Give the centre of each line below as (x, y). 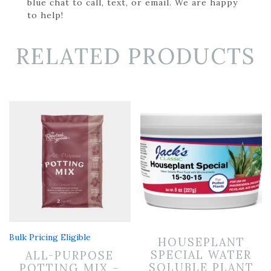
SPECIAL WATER (201, 255)
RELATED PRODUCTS (135, 56)
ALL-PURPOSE (70, 256)
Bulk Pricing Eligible (50, 237)
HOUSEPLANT (201, 243)
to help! (45, 15)
